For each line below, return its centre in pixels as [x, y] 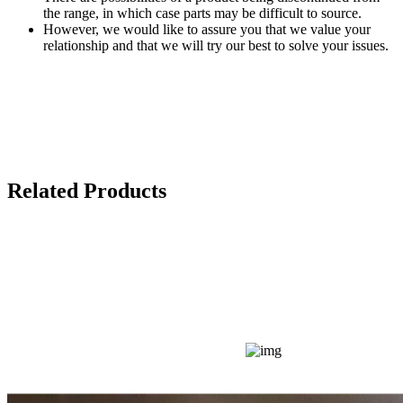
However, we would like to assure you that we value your [207, 29]
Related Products [87, 190]
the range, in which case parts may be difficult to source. [206, 13]
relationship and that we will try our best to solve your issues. [216, 45]
